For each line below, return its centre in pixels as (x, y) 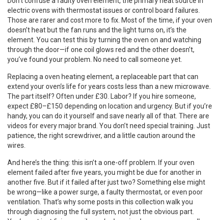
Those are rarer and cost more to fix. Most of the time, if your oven (110, 20)
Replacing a (26, 77)
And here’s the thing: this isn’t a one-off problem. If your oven (101, 163)
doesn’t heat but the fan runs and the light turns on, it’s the (97, 30)
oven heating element (79, 77)
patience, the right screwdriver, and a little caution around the (101, 136)
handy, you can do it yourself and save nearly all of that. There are (108, 116)
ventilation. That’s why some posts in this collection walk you (100, 202)
